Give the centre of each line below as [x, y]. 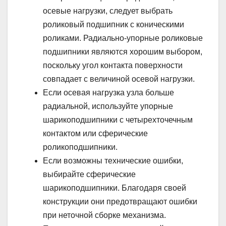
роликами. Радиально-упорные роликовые [123, 38]
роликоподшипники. [80, 147]
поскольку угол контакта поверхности [113, 65]
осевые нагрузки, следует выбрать [108, 11]
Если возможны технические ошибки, [113, 160]
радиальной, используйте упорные [108, 106]
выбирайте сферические [89, 174]
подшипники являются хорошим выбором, [123, 51]
